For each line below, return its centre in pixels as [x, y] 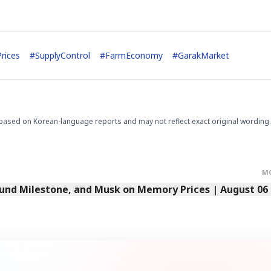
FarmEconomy [134, 56]
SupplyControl [63, 56]
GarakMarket [204, 56]
